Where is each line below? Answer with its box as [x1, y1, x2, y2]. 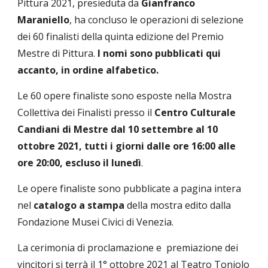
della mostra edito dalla [124, 199, 232, 212]
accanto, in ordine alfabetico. [17, 63, 159, 77]
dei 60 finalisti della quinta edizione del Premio [17, 30, 224, 44]
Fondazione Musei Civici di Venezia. [17, 215, 174, 229]
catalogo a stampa [31, 199, 125, 212]
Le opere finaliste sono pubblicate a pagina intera [17, 182, 242, 196]
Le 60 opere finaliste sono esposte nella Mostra [17, 89, 232, 103]
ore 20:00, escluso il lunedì [17, 156, 142, 170]
